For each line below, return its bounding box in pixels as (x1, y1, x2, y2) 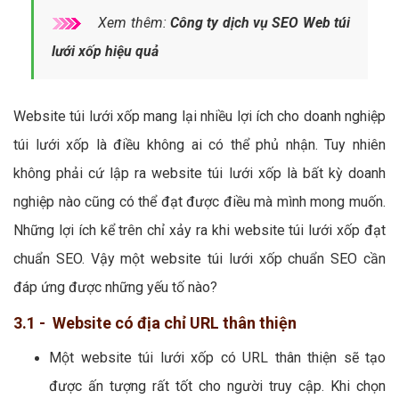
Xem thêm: (94, 13, 170, 31)
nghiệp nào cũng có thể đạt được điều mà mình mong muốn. (13, 192, 386, 210)
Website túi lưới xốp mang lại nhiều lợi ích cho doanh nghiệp (13, 107, 386, 125)
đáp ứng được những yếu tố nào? (13, 278, 217, 296)
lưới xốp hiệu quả (52, 42, 159, 60)
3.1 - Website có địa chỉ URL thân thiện (13, 313, 297, 332)
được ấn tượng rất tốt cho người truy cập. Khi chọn (49, 377, 386, 395)
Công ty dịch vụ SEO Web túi (170, 13, 350, 31)
